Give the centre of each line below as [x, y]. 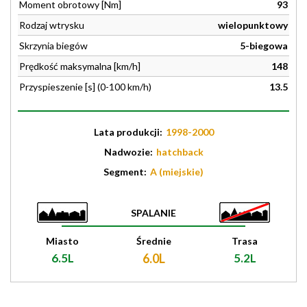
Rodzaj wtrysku [52, 25]
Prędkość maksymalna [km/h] [80, 66]
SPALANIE [153, 213]
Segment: [126, 172]
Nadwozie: [129, 152]
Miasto [62, 241]
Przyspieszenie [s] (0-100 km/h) [85, 87]
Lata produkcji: [129, 132]
